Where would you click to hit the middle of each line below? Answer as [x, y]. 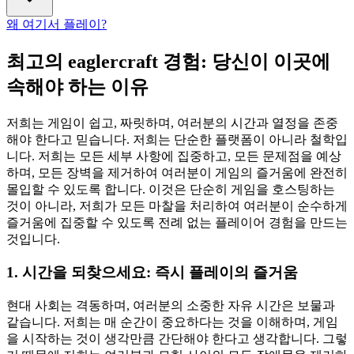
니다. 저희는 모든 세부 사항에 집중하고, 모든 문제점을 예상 [174, 156]
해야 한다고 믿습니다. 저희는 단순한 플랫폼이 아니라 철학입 [177, 139]
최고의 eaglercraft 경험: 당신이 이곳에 [168, 61]
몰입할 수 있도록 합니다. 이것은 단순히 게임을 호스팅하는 [171, 189]
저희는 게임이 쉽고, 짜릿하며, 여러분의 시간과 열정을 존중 [172, 122]
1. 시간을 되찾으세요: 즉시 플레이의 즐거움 [152, 273]
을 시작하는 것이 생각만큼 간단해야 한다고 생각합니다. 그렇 [177, 338]
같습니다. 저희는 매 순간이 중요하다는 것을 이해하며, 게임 [172, 322]
